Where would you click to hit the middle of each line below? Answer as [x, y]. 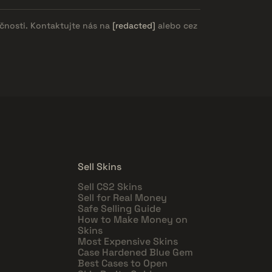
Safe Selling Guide [119, 208]
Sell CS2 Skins [110, 186]
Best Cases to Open [123, 263]
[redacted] [134, 25]
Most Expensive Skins [128, 241]
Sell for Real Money [122, 197]
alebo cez [176, 25]
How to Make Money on [133, 219]
